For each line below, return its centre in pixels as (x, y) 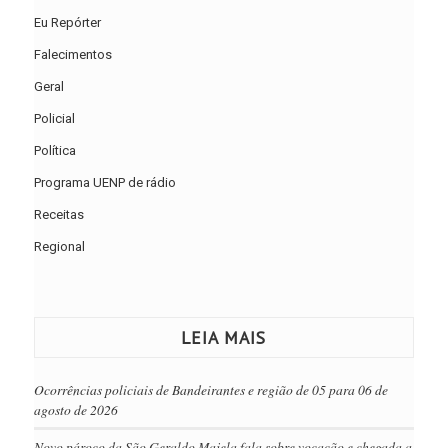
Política (54, 151)
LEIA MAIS (224, 338)
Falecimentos (72, 55)
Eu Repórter (67, 23)
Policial (54, 119)
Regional (59, 247)
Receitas (58, 215)
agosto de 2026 (75, 410)
